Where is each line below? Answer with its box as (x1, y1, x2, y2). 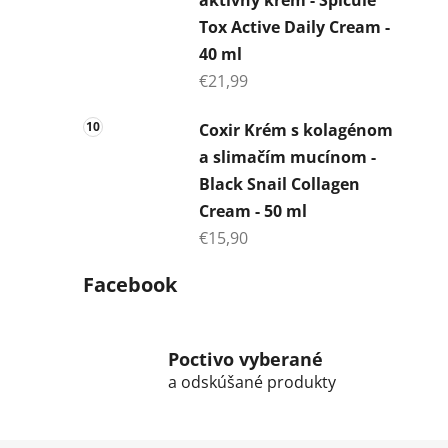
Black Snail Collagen (199, 172, 360, 195)
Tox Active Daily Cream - (199, 15, 390, 38)
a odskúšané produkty (168, 371, 336, 394)
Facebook (83, 270, 177, 298)
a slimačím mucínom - (199, 145, 376, 168)
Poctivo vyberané (168, 347, 323, 372)
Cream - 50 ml (199, 199, 307, 222)
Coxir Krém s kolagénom (199, 118, 393, 141)
